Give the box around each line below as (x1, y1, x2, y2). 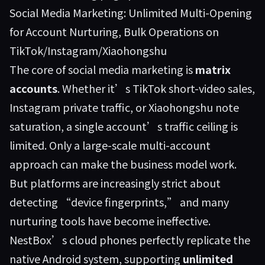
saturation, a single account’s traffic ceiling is (9, 118, 238, 134)
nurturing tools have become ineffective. (9, 213, 211, 228)
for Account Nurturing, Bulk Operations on (9, 24, 219, 39)
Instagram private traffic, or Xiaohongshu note (9, 99, 239, 115)
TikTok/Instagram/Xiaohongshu (9, 43, 167, 58)
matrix (195, 62, 231, 77)
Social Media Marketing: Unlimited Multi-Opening (9, 5, 252, 20)
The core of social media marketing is (9, 62, 195, 77)
